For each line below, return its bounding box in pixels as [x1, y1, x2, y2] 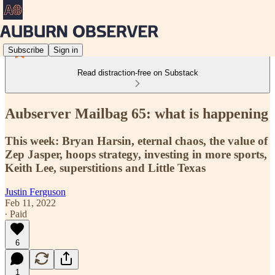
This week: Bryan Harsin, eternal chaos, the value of [5, 134, 268, 147]
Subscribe [8, 45, 44, 55]
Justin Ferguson [5, 186, 66, 197]
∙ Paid [5, 208, 27, 219]
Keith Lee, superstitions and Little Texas [5, 161, 206, 174]
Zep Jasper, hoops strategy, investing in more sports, [5, 147, 267, 161]
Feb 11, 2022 [5, 197, 56, 208]
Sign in [53, 45, 78, 55]
